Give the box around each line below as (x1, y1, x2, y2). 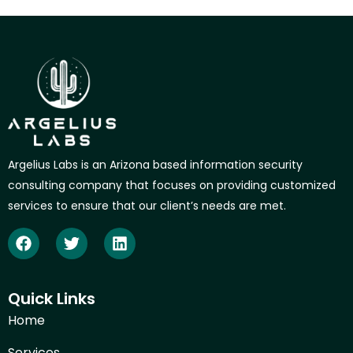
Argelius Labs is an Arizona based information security (8, 157, 303, 173)
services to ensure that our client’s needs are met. (8, 198, 286, 214)
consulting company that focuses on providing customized (8, 177, 336, 194)
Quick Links (8, 287, 95, 310)
